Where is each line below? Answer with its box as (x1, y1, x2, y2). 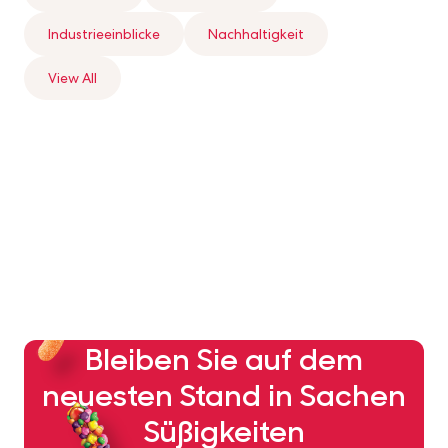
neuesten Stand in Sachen (42, 373, 406, 414)
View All (48, 69, 97, 87)
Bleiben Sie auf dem (85, 337, 363, 378)
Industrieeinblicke (48, 25, 160, 43)
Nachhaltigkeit (208, 25, 304, 43)
